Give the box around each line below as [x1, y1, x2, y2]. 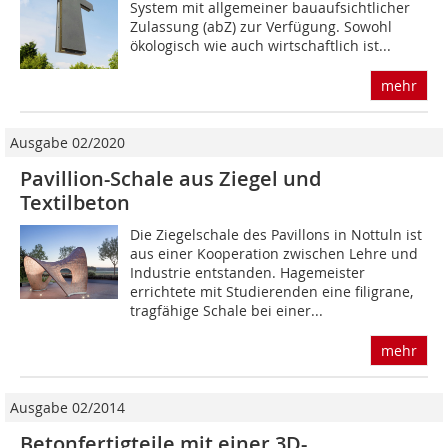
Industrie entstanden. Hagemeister [130, 263, 366, 283]
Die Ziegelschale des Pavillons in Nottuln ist [130, 225, 423, 245]
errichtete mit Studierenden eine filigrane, [130, 282, 414, 302]
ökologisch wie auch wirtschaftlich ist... [130, 36, 392, 56]
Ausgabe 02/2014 [10, 398, 125, 418]
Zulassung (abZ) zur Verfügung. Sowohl [130, 17, 393, 37]
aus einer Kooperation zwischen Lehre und [130, 244, 419, 264]
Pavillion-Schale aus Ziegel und [20, 165, 321, 193]
